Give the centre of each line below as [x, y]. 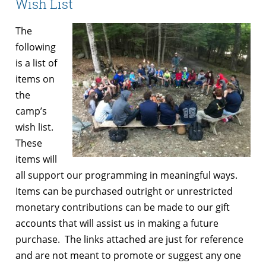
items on [35, 79]
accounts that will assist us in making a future [117, 223]
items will [36, 159]
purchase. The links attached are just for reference [129, 239]
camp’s [31, 111]
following [36, 47]
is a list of [36, 63]
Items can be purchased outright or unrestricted [124, 191]
